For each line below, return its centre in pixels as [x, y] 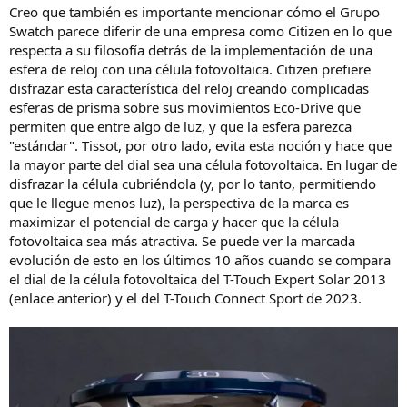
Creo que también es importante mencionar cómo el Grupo [194, 12]
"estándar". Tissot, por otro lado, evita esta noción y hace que [200, 146]
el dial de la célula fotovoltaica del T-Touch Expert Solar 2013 [198, 279]
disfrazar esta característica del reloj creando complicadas [189, 89]
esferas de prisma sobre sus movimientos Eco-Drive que [185, 108]
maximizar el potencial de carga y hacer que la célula [174, 222]
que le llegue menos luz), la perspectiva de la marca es [179, 203]
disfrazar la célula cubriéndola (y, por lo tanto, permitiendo [193, 184]
